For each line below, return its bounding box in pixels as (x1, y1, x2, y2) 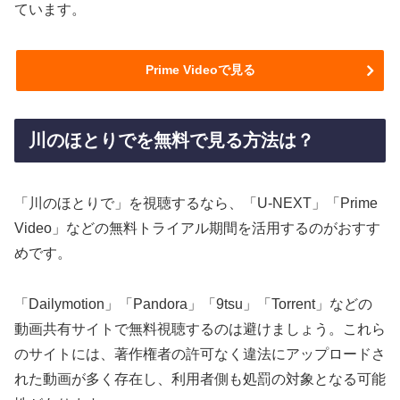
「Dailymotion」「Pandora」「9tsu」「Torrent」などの (14, 296, 372, 312)
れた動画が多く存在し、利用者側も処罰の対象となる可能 (14, 371, 386, 387)
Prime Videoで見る (145, 62, 255, 78)
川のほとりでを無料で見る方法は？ (29, 129, 314, 150)
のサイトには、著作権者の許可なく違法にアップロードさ (14, 346, 386, 362)
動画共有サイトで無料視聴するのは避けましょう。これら (14, 321, 386, 337)
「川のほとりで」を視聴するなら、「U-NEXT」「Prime (14, 196, 378, 212)
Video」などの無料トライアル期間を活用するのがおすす (14, 221, 380, 237)
